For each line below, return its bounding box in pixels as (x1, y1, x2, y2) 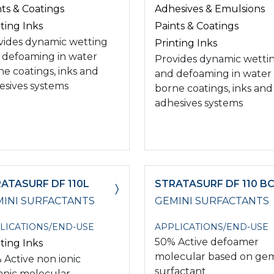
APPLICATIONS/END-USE (155, 221, 268, 232)
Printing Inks (155, 37, 217, 49)
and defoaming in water (155, 67, 272, 80)
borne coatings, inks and (155, 82, 273, 94)
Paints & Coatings (155, 20, 239, 32)
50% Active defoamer (155, 235, 259, 248)
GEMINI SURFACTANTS (155, 194, 269, 207)
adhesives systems (155, 97, 243, 109)
